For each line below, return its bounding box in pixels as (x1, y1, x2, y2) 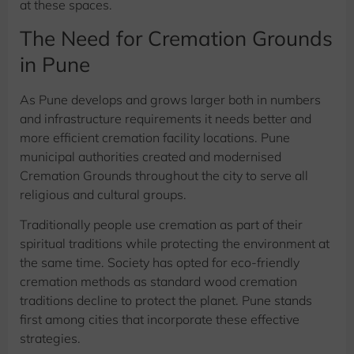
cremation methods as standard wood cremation (20, 273, 297, 290)
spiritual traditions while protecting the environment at (20, 235, 330, 252)
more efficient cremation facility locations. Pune (20, 129, 290, 145)
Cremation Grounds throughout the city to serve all (20, 167, 308, 183)
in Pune (20, 51, 90, 77)
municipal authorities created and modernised (20, 148, 281, 164)
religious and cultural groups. (20, 186, 186, 202)
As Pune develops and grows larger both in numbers (20, 91, 321, 107)
